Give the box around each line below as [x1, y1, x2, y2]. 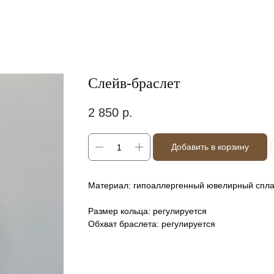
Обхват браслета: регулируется [88, 219, 215, 229]
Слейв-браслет [88, 75, 180, 91]
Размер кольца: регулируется [88, 206, 207, 217]
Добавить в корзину [171, 142, 249, 152]
